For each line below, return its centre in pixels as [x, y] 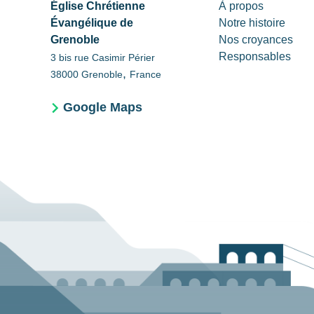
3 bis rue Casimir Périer [103, 57]
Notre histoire [252, 23]
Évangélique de [92, 23]
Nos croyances [256, 40]
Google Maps [103, 107]
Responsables [255, 56]
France [145, 74]
